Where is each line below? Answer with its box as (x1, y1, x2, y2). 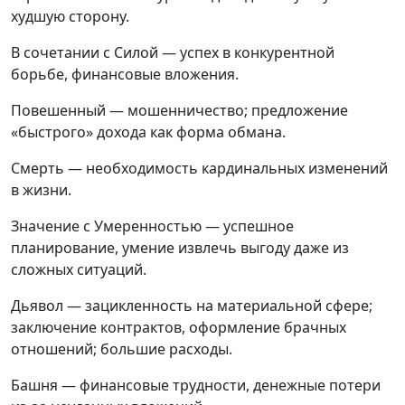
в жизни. (11, 180, 71, 201)
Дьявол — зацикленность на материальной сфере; (11, 296, 372, 316)
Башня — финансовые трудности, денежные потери (11, 375, 381, 396)
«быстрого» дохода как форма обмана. (11, 122, 286, 143)
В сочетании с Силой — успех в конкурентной (11, 42, 334, 63)
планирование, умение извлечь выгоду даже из (11, 238, 349, 259)
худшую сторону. (11, 6, 129, 27)
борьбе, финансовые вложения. (11, 64, 239, 85)
